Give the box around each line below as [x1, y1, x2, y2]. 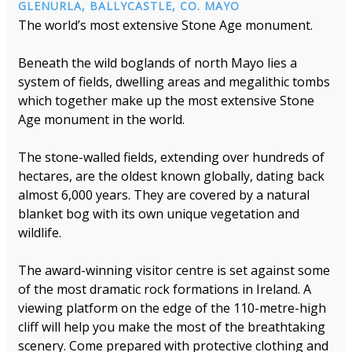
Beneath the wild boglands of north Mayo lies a [18, 53, 297, 71]
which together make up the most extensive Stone [18, 91, 314, 109]
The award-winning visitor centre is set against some [18, 261, 330, 279]
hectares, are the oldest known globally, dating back [18, 167, 324, 185]
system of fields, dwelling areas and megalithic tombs [18, 72, 330, 90]
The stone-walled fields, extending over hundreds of [18, 148, 324, 166]
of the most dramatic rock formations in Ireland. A [18, 280, 311, 298]
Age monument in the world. [18, 110, 185, 128]
